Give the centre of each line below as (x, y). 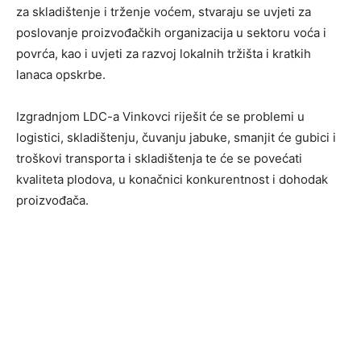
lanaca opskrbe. (61, 75)
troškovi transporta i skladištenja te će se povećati (159, 159)
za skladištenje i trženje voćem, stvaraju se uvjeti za (164, 12)
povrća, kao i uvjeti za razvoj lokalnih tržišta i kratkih (164, 54)
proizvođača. (52, 201)
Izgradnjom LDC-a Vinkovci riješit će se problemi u (160, 117)
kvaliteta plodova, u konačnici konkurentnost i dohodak (172, 180)
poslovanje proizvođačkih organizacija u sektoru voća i (171, 33)
